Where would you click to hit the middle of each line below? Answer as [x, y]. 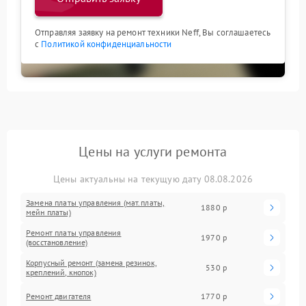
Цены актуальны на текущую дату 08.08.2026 [153, 179]
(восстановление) [57, 242]
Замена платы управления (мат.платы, [96, 202]
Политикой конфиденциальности [107, 44]
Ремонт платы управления [74, 232]
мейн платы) [48, 212]
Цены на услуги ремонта [153, 151]
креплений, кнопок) [61, 272]
